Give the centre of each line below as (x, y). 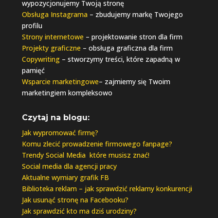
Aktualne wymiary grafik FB (65, 178)
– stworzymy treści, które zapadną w (120, 59)
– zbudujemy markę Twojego (135, 15)
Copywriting (41, 59)
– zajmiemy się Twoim (134, 82)
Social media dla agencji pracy (69, 166)
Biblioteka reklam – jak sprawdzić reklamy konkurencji (107, 189)
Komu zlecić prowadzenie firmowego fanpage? (97, 144)
